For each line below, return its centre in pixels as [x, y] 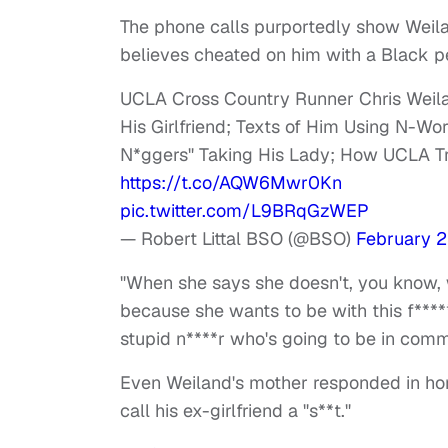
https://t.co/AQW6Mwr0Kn [231, 183]
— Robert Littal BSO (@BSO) [238, 239]
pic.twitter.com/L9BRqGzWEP [244, 211]
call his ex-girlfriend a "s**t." [235, 411]
